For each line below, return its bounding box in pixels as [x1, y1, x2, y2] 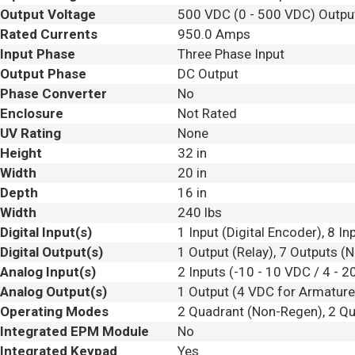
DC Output [177, 66, 239, 82]
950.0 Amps [177, 26, 250, 42]
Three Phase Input [177, 46, 284, 62]
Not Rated [177, 105, 237, 121]
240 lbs [177, 204, 222, 220]
